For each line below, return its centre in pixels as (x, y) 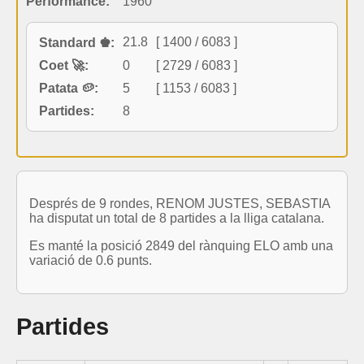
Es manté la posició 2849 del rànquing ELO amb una (181, 245)
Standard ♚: (77, 42)
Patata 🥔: (69, 88)
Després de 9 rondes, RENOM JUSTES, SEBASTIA (180, 203)
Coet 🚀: (64, 65)
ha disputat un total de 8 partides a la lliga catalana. (177, 218)
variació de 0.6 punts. (91, 260)
